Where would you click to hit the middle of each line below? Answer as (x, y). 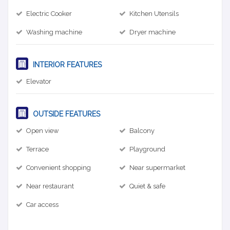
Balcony (142, 130)
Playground (147, 149)
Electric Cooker (49, 13)
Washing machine (54, 32)
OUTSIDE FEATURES (65, 114)
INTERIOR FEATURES (66, 64)
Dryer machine (152, 32)
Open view (43, 130)
